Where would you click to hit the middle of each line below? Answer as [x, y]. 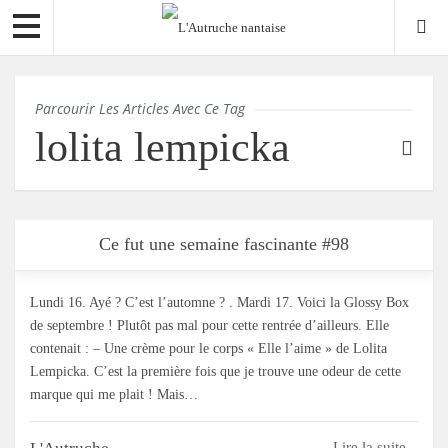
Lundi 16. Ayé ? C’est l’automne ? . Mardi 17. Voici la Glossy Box [219, 303]
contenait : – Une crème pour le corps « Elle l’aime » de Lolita [208, 349]
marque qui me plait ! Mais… [114, 395]
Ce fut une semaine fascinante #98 [224, 244]
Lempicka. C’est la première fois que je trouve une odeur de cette [215, 372]
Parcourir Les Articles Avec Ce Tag [140, 109]
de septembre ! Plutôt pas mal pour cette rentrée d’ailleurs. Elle [209, 326]
